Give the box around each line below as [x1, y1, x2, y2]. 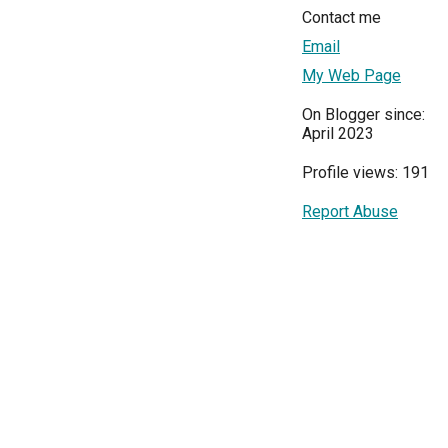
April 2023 [302, 124, 374, 144]
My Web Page [302, 66, 401, 86]
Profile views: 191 [302, 163, 429, 183]
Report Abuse [302, 202, 398, 222]
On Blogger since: [302, 105, 425, 125]
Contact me [302, 8, 381, 28]
